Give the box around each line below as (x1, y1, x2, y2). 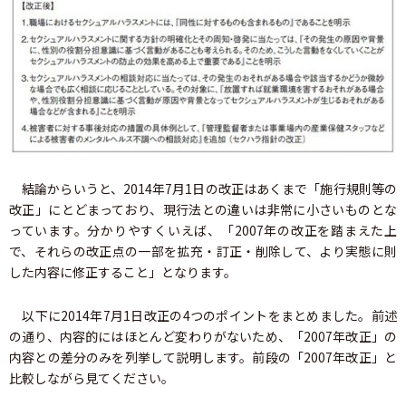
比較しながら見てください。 (9, 369, 174, 388)
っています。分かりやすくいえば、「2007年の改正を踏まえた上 (9, 221, 397, 240)
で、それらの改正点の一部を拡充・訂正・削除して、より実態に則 (9, 242, 397, 261)
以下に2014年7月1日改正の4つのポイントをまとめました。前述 (9, 306, 397, 325)
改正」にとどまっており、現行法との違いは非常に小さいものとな (9, 200, 397, 219)
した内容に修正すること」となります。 (9, 263, 237, 282)
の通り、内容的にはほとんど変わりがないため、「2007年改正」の (9, 327, 397, 346)
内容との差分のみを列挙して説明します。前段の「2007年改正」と (9, 348, 397, 367)
